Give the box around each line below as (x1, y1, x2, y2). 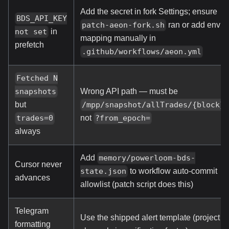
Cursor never (15, 159, 62, 169)
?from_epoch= (95, 113, 151, 123)
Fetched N (16, 73, 58, 83)
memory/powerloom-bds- (99, 153, 196, 163)
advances (15, 173, 50, 182)
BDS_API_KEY (16, 13, 67, 23)
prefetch (15, 40, 44, 50)
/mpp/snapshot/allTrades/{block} (82, 100, 225, 109)
